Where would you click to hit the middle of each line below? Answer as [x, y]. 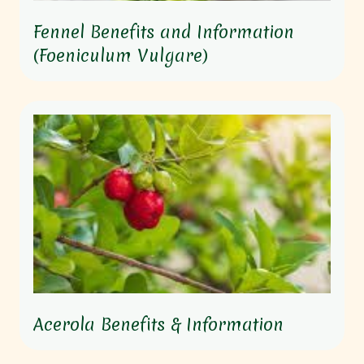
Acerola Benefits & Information [158, 324]
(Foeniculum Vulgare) [121, 56]
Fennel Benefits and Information [164, 32]
